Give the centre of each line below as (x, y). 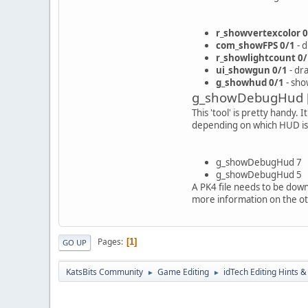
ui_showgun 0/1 (252, 70)
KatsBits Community (104, 272)
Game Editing (183, 272)
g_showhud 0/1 (250, 82)
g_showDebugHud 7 (259, 162)
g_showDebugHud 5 (259, 174)
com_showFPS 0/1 (255, 45)
